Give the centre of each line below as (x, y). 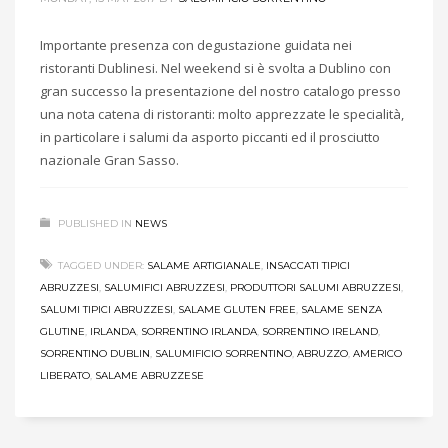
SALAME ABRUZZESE (149, 375)
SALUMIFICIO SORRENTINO (223, 353)
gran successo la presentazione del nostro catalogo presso (220, 90)
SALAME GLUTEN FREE (237, 309)
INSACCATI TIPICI (308, 265)
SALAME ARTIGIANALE (204, 265)
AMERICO (377, 353)
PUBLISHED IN (95, 223)
